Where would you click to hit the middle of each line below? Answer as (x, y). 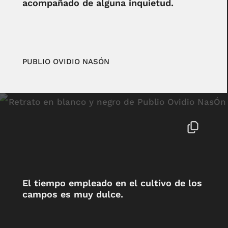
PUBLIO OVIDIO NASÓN (66, 62)
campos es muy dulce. (73, 194)
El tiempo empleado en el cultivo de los (112, 183)
